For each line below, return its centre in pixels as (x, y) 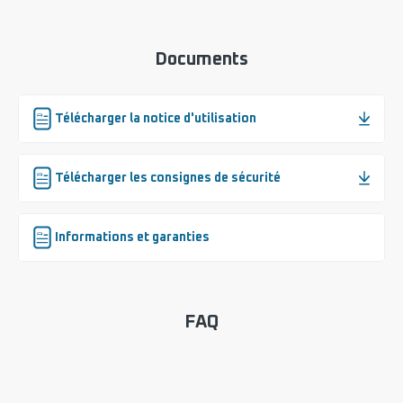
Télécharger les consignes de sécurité (168, 177)
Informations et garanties (132, 237)
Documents (201, 59)
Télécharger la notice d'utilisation (156, 118)
